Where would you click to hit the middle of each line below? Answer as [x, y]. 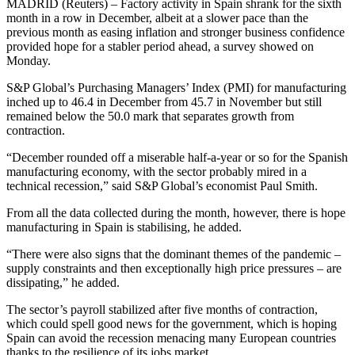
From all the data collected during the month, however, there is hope [176, 213]
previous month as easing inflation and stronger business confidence [176, 32]
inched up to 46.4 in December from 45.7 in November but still [164, 102]
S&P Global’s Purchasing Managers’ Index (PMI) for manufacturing [176, 88]
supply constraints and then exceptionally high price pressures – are [174, 269]
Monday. [29, 61]
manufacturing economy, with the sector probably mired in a [157, 172]
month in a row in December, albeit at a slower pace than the [157, 18]
